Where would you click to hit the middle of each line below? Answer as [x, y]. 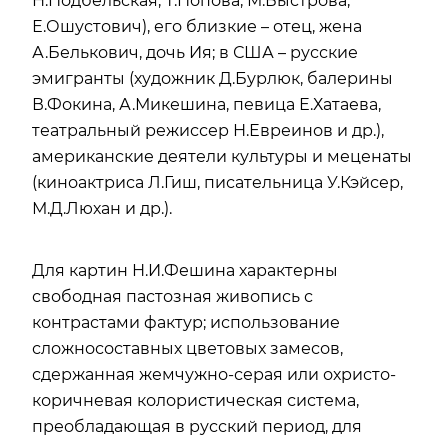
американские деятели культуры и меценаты [222, 157]
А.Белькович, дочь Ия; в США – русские [195, 53]
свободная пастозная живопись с [172, 297]
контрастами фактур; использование [186, 323]
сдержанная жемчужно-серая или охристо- [214, 375]
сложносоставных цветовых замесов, [187, 349]
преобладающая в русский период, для [197, 427]
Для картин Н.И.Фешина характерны [185, 271]
